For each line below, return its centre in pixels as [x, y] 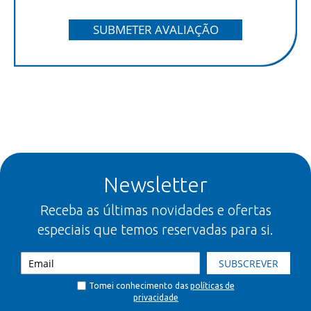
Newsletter [155, 185]
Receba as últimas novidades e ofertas [155, 210]
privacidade [156, 298]
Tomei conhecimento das [139, 286]
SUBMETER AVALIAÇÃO [155, 30]
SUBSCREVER [248, 264]
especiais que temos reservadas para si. [155, 230]
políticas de [212, 286]
